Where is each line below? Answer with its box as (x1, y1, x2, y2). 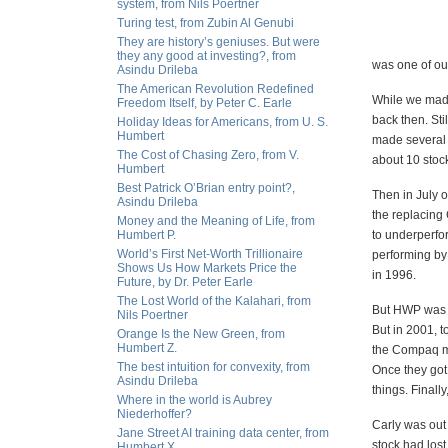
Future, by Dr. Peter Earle (117, 275, 253, 289)
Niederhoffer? (117, 407, 192, 421)
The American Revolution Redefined (117, 82, 314, 96)
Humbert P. (117, 228, 176, 242)
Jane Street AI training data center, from (117, 426, 329, 440)
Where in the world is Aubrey (117, 393, 272, 407)
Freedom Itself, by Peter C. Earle (117, 96, 292, 110)
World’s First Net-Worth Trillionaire (117, 247, 303, 261)
